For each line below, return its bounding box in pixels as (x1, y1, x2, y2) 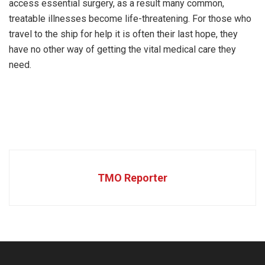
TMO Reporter (98, 172, 167, 185)
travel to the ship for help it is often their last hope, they (9, 28, 238, 40)
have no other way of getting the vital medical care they (9, 44, 236, 56)
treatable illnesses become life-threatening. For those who (9, 13, 251, 25)
